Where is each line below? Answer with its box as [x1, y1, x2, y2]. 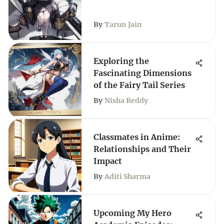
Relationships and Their [93, 144, 191, 154]
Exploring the [93, 56, 149, 66]
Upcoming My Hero [93, 208, 171, 218]
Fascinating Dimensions [93, 68, 191, 78]
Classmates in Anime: [93, 132, 180, 142]
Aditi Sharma [104, 172, 150, 181]
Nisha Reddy [104, 96, 148, 105]
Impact [93, 156, 122, 166]
